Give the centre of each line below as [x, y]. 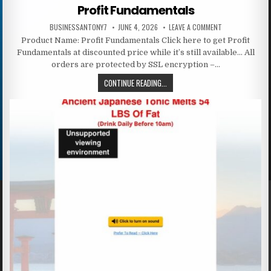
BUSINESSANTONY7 [78, 27]
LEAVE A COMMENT [195, 27]
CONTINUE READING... [135, 83]
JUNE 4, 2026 [138, 27]
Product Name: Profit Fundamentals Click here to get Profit [135, 40]
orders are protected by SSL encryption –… [135, 64]
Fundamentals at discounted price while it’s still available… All [135, 52]
